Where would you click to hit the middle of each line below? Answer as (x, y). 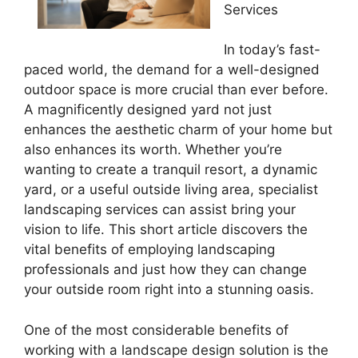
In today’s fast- (272, 50)
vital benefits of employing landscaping (149, 249)
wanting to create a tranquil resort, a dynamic (171, 169)
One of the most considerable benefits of (156, 330)
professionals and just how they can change (165, 269)
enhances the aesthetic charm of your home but (178, 129)
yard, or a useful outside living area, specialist (171, 189)
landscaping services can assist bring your (160, 209)
